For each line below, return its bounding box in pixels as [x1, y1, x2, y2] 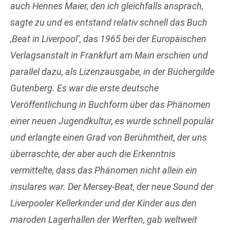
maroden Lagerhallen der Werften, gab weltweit [10, 214, 197, 225]
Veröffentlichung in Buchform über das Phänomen [10, 99, 210, 110]
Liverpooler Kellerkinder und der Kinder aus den [10, 198, 197, 209]
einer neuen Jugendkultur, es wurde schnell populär [10, 116, 214, 127]
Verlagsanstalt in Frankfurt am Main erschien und [10, 50, 208, 61]
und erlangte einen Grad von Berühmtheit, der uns [10, 132, 207, 143]
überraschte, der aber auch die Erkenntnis [10, 148, 176, 160]
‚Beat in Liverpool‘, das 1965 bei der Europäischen [10, 33, 206, 45]
